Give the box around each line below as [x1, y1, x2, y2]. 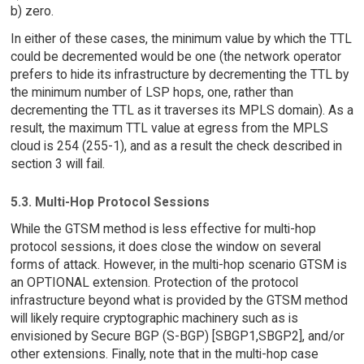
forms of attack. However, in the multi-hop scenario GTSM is [10, 256, 347, 272]
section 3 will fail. [10, 156, 105, 172]
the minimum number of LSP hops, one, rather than [10, 84, 293, 101]
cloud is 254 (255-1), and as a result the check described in [10, 138, 342, 154]
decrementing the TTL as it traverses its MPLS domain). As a [10, 102, 353, 119]
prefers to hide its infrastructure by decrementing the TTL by [10, 67, 349, 83]
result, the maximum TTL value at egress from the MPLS [10, 120, 328, 136]
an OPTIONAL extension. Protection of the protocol [10, 274, 298, 290]
